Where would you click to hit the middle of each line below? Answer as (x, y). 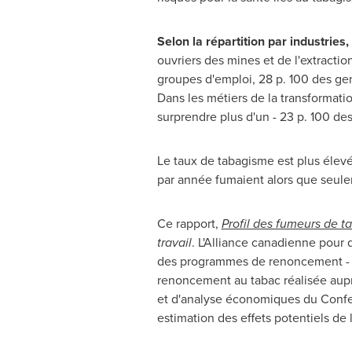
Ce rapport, (189, 224)
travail (174, 242)
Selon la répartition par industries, (253, 41)
